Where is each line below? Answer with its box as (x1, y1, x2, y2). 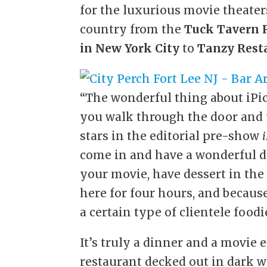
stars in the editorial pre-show (80, 129, 263, 144)
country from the (80, 22, 185, 37)
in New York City (80, 41, 180, 56)
